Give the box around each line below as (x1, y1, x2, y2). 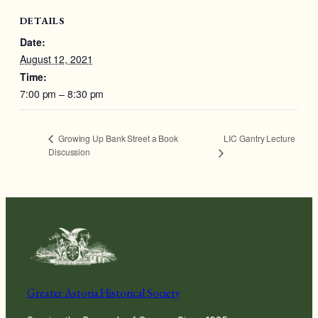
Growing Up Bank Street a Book (56, 132, 178, 145)
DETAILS (20, 13, 65, 27)
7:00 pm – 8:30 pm (20, 86, 104, 101)
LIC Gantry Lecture (224, 131, 295, 144)
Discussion (48, 146, 91, 158)
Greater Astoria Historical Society (27, 285, 180, 300)
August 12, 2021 (20, 51, 93, 66)
